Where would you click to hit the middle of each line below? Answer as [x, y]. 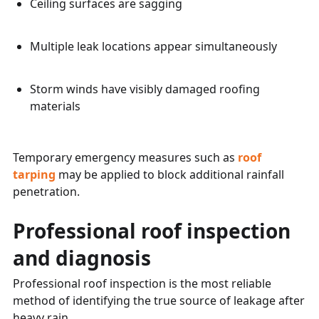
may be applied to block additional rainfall [171, 174]
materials [55, 106]
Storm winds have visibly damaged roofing [145, 89]
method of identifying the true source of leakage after [159, 300]
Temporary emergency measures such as [125, 157]
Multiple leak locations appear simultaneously [153, 46]
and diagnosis [82, 257]
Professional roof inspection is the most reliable [142, 283]
